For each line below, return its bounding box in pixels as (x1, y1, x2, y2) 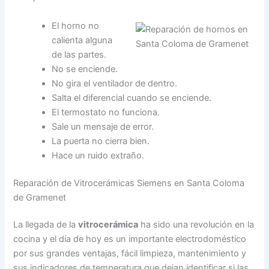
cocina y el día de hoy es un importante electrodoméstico (13, 234, 247, 245)
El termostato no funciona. (52, 106, 160, 118)
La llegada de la (13, 219, 79, 231)
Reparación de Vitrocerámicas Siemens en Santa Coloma (13, 177, 245, 189)
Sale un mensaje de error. (52, 121, 154, 132)
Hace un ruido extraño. (52, 150, 145, 161)
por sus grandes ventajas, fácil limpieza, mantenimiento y (13, 248, 247, 259)
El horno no (52, 20, 100, 31)
